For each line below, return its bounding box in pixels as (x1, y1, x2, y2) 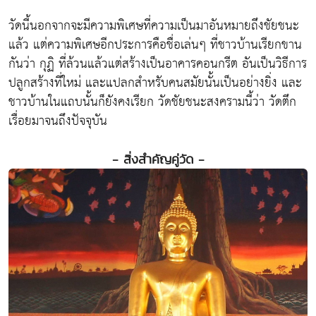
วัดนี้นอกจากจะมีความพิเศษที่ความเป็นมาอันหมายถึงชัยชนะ (8, 13, 299, 37)
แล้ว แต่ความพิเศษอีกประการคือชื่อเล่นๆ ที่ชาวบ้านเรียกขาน (8, 32, 302, 56)
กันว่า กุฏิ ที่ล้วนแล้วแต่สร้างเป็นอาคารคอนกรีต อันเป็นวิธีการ (8, 51, 307, 75)
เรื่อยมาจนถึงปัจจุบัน (8, 109, 107, 133)
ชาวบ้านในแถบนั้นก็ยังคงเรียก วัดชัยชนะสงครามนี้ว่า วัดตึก (8, 90, 296, 114)
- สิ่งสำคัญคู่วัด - (111, 150, 205, 168)
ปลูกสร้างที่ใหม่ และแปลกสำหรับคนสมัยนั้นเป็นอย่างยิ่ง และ (8, 71, 302, 95)
